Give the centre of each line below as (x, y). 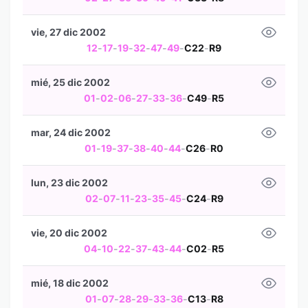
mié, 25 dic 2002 (70, 82)
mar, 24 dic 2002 (71, 132)
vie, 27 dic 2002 (68, 32)
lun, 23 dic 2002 (69, 183)
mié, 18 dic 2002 (70, 283)
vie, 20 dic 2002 (69, 233)
